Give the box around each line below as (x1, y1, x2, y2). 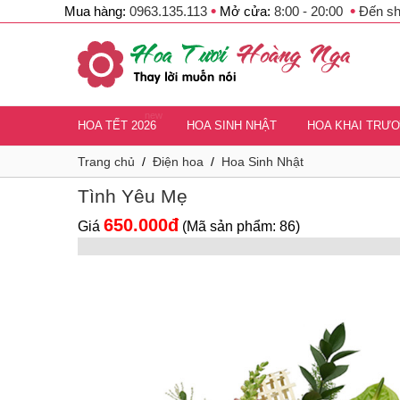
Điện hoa (153, 154, 204, 169)
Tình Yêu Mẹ (78, 186, 187, 206)
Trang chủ (78, 154, 135, 169)
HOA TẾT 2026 (78, 119, 156, 132)
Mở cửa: (216, 4, 274, 19)
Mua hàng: (64, 4, 129, 19)
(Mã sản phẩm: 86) (182, 219, 300, 234)
